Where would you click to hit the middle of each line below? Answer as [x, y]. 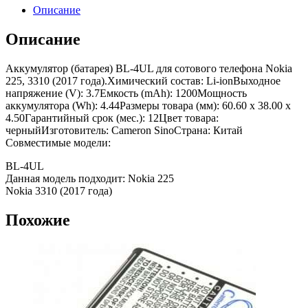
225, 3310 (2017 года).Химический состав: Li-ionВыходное [143, 81]
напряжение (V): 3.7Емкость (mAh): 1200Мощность [126, 93]
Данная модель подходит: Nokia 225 [90, 179]
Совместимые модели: [58, 143]
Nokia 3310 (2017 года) [59, 191]
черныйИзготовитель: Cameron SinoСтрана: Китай [124, 131]
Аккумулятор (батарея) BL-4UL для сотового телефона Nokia [149, 69]
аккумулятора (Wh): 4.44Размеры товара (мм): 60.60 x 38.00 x [148, 106]
